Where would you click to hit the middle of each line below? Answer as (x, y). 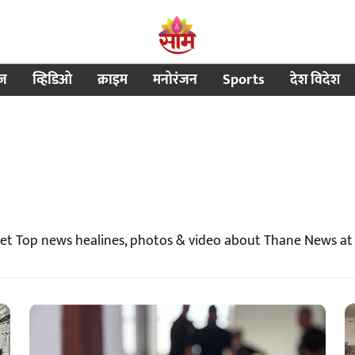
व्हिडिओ (52, 80)
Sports (243, 80)
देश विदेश (315, 80)
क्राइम (112, 80)
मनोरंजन (175, 80)
